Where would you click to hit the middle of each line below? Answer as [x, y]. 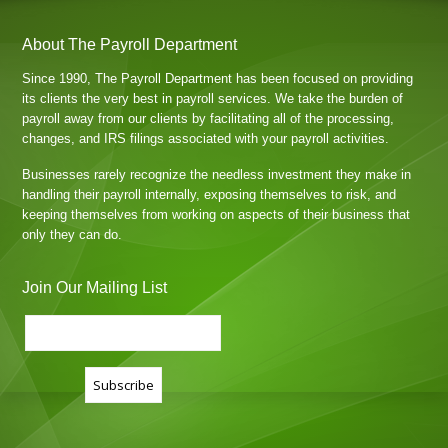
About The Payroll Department [130, 44]
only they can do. [72, 234]
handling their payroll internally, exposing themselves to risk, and [209, 194]
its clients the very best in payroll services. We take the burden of [213, 98]
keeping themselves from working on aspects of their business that [216, 214]
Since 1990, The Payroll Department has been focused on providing [218, 78]
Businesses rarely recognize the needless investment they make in [217, 174]
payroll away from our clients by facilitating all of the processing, [208, 118]
